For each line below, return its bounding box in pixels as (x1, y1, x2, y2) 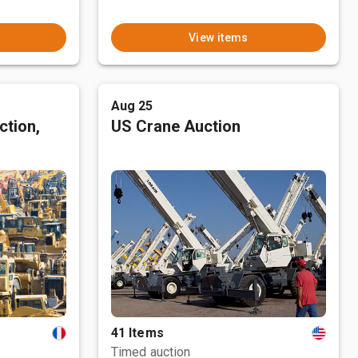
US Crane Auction (110, 117, 241, 136)
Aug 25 (110, 98, 153, 113)
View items (188, 31, 249, 44)
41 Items (110, 325, 164, 340)
